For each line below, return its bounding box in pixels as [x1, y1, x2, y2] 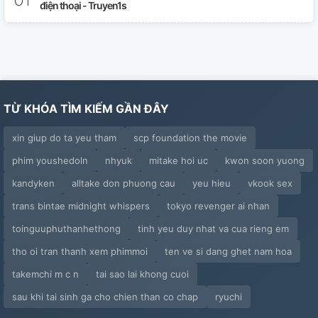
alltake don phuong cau [72, 177, 175, 189]
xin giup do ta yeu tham [12, 132, 116, 143]
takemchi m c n [12, 268, 79, 280]
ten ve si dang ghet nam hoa [165, 246, 292, 257]
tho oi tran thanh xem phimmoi [12, 246, 148, 257]
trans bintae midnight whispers [12, 200, 150, 212]
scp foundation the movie [133, 132, 247, 143]
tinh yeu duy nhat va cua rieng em [138, 223, 289, 234]
